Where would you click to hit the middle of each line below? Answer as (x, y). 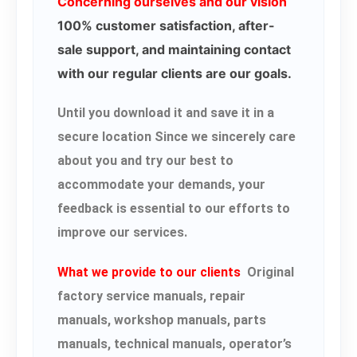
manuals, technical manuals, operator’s (175, 344)
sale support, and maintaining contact (174, 50)
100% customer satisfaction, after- (166, 26)
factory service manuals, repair (151, 296)
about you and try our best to (145, 161)
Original (267, 273)
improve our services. (122, 233)
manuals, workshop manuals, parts (162, 320)
